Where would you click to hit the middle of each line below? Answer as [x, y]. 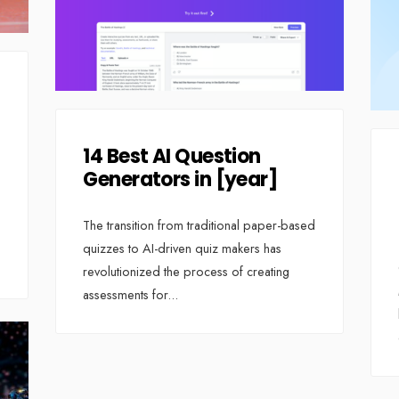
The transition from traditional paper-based [199, 225]
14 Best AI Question [172, 156]
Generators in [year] [180, 179]
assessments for [126, 294]
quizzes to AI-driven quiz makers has [183, 248]
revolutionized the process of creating [187, 271]
